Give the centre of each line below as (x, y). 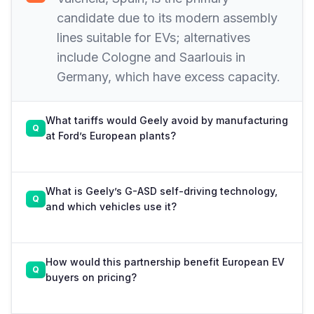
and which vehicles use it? (111, 206)
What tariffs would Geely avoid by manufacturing (167, 120)
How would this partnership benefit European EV (165, 261)
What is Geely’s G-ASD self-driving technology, (162, 191)
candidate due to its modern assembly (167, 18)
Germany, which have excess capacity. (169, 76)
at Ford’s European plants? (111, 135)
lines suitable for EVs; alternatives (153, 37)
